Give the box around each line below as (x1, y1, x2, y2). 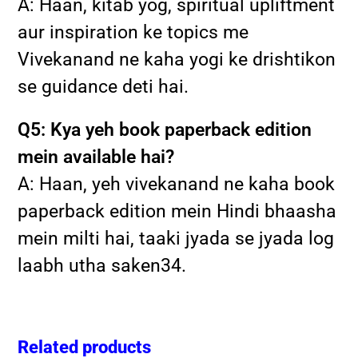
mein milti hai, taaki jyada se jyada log (18, 227, 335, 249)
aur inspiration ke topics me (18, 21, 249, 43)
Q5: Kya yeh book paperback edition (18, 118, 312, 141)
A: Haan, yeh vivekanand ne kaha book (18, 173, 336, 195)
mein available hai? (18, 145, 175, 168)
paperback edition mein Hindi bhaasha (18, 200, 337, 222)
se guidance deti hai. (18, 75, 189, 97)
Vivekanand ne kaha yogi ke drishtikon (18, 48, 336, 70)
